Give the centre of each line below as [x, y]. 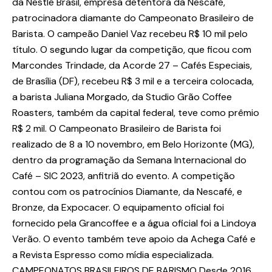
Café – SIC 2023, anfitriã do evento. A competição [124, 176]
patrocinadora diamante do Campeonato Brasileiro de [133, 18]
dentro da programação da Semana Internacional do [129, 160]
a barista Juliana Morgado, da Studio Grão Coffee [122, 97]
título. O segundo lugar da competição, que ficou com [132, 50]
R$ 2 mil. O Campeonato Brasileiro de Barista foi [117, 129]
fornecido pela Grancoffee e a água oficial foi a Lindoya [134, 223]
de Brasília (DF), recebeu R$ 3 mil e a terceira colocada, [133, 81]
